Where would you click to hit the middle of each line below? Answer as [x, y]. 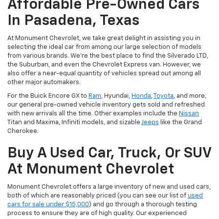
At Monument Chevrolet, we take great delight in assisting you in [104, 39]
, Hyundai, [116, 96]
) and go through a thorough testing [143, 205]
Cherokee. [23, 131]
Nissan [189, 114]
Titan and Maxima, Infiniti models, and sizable [74, 123]
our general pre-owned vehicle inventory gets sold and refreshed [106, 105]
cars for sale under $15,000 [48, 205]
